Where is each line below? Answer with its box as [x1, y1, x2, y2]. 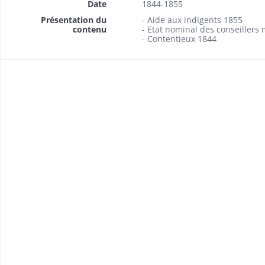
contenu [72, 24, 106, 35]
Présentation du [40, 14, 106, 25]
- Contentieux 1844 [141, 33, 216, 44]
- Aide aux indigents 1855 [141, 14, 243, 25]
